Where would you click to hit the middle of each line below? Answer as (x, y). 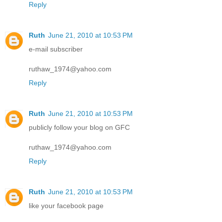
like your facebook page (66, 205)
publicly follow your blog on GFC (79, 127)
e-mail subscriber (56, 49)
